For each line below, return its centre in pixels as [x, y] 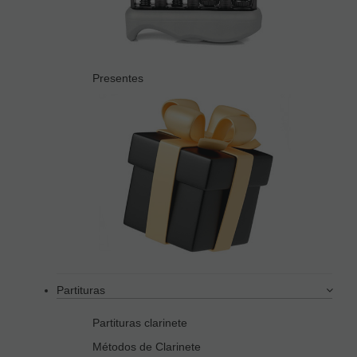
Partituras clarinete [140, 323]
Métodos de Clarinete [147, 347]
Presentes [118, 78]
